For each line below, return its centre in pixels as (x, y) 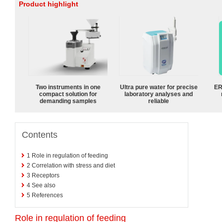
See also (44, 185)
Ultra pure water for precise (159, 87)
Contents (40, 135)
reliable (159, 101)
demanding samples (68, 101)
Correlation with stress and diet (73, 165)
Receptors (46, 175)
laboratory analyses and (159, 94)
